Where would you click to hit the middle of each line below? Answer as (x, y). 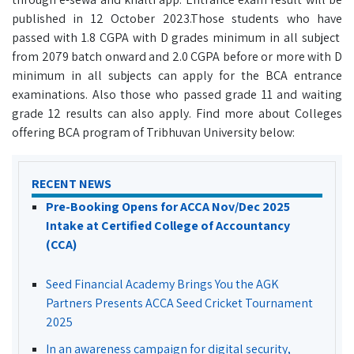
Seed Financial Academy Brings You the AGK (162, 284)
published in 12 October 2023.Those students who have (177, 19)
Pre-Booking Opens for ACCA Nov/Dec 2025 (168, 207)
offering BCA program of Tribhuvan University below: (153, 132)
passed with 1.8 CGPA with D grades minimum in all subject (177, 38)
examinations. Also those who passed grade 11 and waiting (177, 94)
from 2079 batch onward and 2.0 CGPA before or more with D (177, 56)
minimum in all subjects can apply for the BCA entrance (177, 75)
